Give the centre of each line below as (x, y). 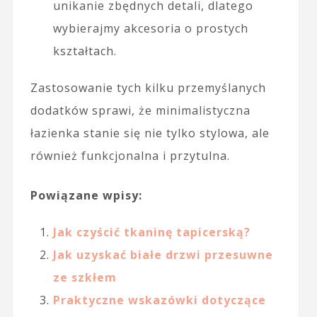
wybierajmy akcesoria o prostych (150, 28)
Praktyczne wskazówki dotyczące (159, 300)
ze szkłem (85, 277)
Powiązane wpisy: (86, 195)
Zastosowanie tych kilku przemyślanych (148, 87)
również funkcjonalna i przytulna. (130, 155)
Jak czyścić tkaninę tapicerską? (151, 232)
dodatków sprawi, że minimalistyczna (140, 110)
